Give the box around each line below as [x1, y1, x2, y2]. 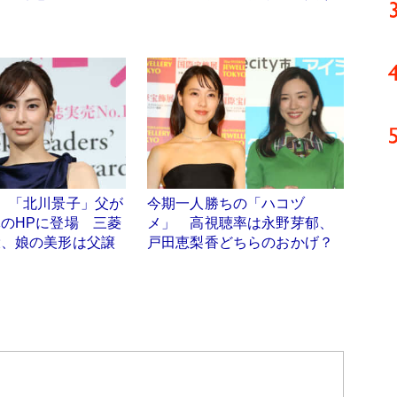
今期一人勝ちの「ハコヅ [147, 196, 305, 212]
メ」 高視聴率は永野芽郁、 [147, 215, 334, 231]
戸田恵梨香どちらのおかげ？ [147, 235, 334, 251]
